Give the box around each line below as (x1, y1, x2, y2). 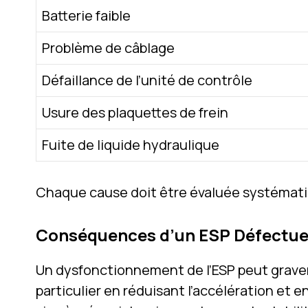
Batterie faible (42, 5, 131, 25)
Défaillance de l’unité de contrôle (42, 70, 252, 89)
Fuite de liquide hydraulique (42, 135, 219, 154)
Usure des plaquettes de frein (42, 102, 228, 122)
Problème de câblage (42, 38, 175, 57)
